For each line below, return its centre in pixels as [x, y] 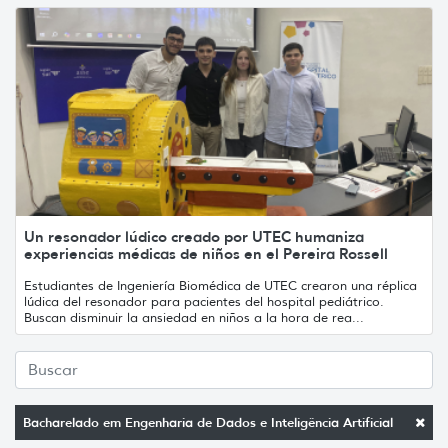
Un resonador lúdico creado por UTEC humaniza [194, 236]
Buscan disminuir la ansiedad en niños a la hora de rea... [194, 317]
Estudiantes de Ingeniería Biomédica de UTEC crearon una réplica [220, 285]
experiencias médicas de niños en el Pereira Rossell [206, 253]
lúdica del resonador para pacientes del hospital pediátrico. [204, 301]
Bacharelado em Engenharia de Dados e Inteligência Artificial [208, 422]
